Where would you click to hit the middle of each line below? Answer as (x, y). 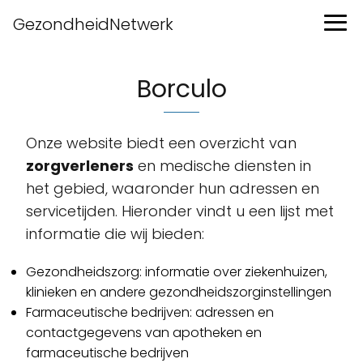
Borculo (181, 89)
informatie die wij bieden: (115, 234)
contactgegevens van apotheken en (144, 333)
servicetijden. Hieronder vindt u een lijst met (180, 211)
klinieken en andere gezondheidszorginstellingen (179, 292)
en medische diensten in (222, 166)
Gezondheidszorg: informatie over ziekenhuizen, (177, 272)
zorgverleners (80, 166)
